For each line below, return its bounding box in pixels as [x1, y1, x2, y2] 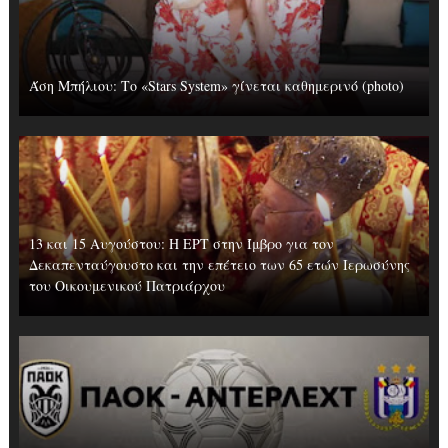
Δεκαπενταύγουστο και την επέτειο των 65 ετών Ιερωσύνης [28, 255, 410, 274]
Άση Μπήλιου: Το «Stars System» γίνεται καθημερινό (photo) [28, 76, 404, 95]
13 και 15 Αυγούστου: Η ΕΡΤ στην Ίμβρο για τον [28, 234, 334, 253]
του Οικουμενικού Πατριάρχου [28, 276, 225, 295]
